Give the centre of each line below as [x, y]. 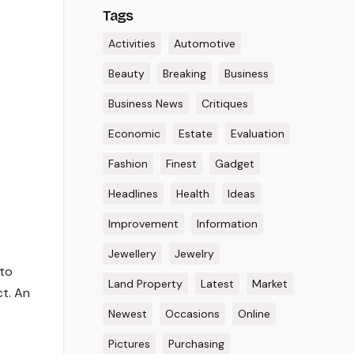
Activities [132, 43]
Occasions [192, 314]
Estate [195, 134]
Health [192, 194]
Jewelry [194, 254]
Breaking [184, 73]
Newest [127, 314]
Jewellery [132, 254]
